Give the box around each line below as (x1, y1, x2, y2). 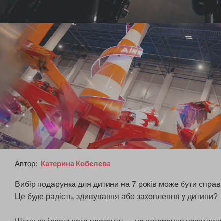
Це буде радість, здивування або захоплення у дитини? (15, 192, 220, 201)
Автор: (15, 159, 39, 168)
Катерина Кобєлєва (41, 159, 110, 168)
